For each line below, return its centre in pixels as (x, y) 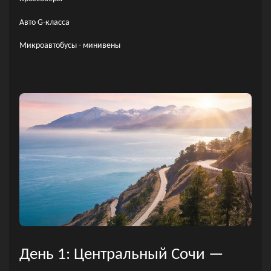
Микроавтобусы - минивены (70, 46)
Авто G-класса (44, 22)
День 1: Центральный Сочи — (121, 255)
